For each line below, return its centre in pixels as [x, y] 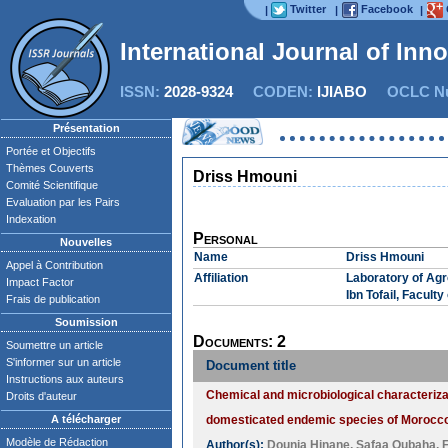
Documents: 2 [239, 341]
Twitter [308, 9]
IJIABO [342, 91]
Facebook [387, 9]
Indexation [31, 219]
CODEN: [275, 91]
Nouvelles [86, 242]
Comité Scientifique [52, 185]
